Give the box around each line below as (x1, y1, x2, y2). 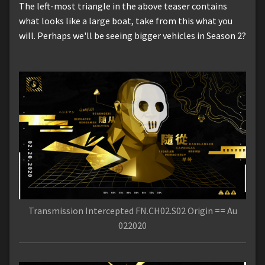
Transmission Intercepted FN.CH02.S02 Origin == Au (28, 205, 237, 217)
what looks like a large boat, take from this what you (19, 15, 232, 27)
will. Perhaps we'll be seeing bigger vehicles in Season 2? (19, 30, 246, 42)
